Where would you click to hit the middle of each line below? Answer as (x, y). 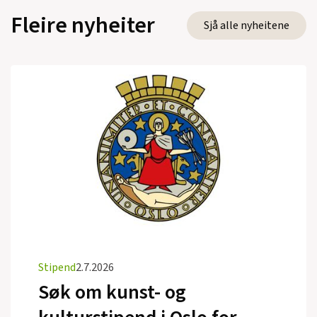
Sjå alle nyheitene (247, 25)
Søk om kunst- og (113, 292)
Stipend (57, 267)
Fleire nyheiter (83, 25)
